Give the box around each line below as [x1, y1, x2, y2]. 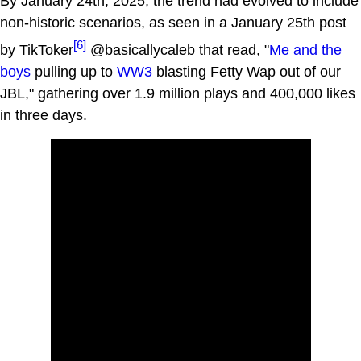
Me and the [269, 41, 342, 58]
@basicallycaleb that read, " [86, 41, 269, 58]
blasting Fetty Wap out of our [152, 63, 341, 80]
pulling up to [31, 63, 117, 80]
